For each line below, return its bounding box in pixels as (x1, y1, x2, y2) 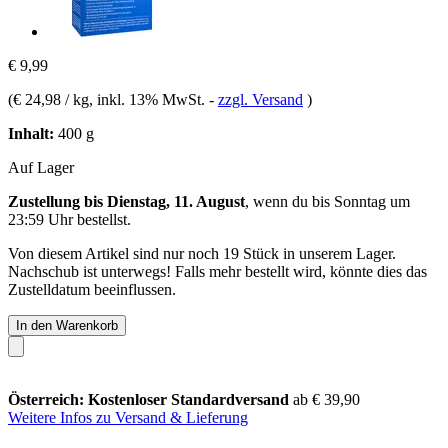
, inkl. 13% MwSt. (89, 90, 209, 108)
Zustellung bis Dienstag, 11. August (8, 192, 245, 210)
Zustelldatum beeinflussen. (8, 280, 176, 298)
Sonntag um (334, 192, 410, 210)
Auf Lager (8, 158, 74, 176)
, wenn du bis (245, 192, 334, 210)
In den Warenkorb (16, 317, 118, 333)
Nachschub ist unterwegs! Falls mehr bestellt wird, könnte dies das (8, 262, 427, 280)
